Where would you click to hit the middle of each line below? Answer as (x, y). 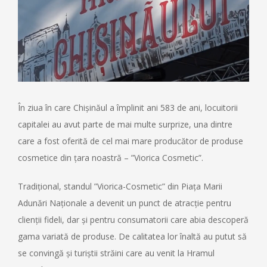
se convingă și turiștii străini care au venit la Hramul (116, 253)
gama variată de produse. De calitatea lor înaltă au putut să (132, 237)
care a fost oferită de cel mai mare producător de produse (131, 141)
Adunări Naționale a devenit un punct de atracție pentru (125, 203)
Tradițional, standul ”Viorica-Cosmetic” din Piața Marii (120, 187)
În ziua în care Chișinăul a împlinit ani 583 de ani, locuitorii (128, 108)
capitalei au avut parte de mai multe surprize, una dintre (125, 125)
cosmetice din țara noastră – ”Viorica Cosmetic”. (111, 158)
